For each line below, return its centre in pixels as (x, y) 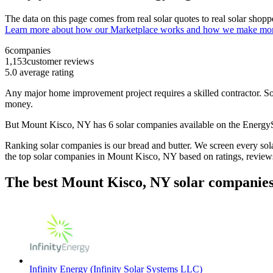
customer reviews (60, 62)
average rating (45, 73)
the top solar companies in (56, 157)
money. (20, 104)
